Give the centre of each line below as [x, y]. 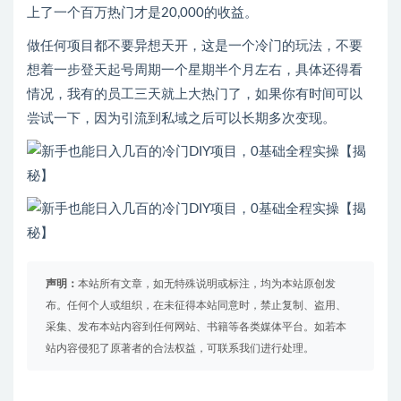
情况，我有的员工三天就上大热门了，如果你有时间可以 [195, 95]
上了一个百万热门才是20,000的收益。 [142, 13]
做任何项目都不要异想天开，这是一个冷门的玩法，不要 [195, 47]
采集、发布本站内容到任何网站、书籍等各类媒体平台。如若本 [196, 327]
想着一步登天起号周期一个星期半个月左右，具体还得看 [195, 71]
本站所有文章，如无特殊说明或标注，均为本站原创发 [207, 284]
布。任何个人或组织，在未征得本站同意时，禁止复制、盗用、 [196, 306]
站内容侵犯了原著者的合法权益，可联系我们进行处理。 [180, 349]
